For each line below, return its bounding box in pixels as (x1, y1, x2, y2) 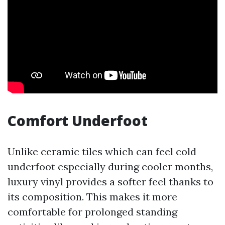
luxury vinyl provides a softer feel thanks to (8, 175, 213, 188)
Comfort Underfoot (8, 111, 148, 130)
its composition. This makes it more (8, 190, 177, 203)
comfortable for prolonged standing (8, 205, 177, 218)
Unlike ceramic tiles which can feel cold (8, 145, 196, 158)
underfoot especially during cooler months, (8, 160, 213, 173)
